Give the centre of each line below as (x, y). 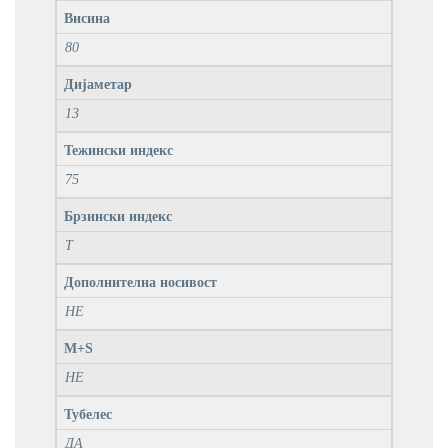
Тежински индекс (118, 151)
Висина (87, 19)
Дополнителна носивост (140, 283)
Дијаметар (98, 85)
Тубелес (88, 415)
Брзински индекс (118, 217)
